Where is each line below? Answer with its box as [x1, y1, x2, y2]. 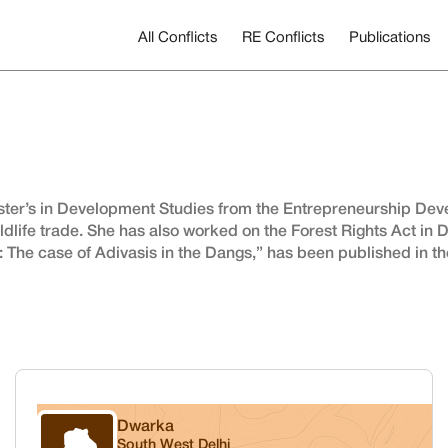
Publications [349, 30, 431, 45]
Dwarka [116, 420, 174, 434]
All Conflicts [138, 30, 218, 45]
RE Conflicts [242, 30, 325, 45]
